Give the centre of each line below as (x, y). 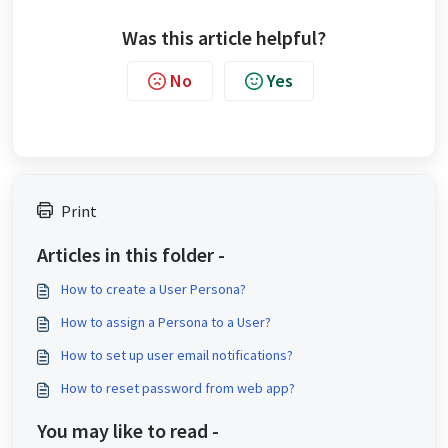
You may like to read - (128, 430)
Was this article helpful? (224, 37)
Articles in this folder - (131, 254)
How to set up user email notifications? (177, 354)
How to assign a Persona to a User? (166, 321)
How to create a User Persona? (153, 288)
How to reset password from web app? (178, 387)
